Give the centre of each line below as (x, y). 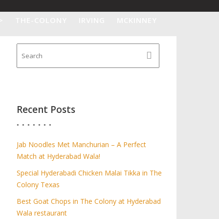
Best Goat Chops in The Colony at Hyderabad (89, 201)
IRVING (92, 20)
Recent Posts (46, 109)
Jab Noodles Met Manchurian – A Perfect (82, 144)
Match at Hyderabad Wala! (59, 156)
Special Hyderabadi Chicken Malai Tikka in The (89, 173)
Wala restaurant (42, 213)
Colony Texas (38, 185)
